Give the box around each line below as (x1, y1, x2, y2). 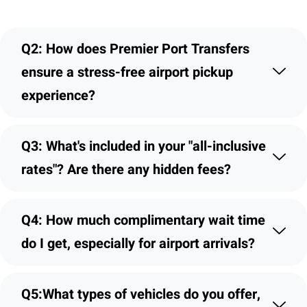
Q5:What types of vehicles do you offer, (21, 284, 260, 305)
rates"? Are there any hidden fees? (21, 160, 231, 180)
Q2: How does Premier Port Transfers (21, 39, 249, 60)
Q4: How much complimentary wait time (21, 210, 265, 231)
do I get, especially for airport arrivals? (21, 234, 255, 254)
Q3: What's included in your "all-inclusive (21, 136, 266, 157)
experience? (21, 86, 95, 106)
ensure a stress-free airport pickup (21, 62, 233, 83)
